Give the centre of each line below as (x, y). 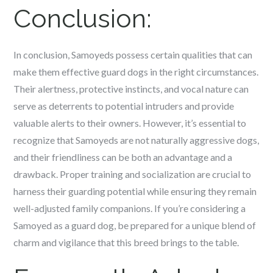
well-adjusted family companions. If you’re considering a (130, 208)
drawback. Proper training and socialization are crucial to (133, 174)
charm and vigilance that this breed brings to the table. (126, 242)
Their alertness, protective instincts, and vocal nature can (131, 89)
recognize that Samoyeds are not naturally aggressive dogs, (136, 140)
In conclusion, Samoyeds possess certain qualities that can (133, 55)
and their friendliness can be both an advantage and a (123, 157)
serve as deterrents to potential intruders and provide (124, 106)
